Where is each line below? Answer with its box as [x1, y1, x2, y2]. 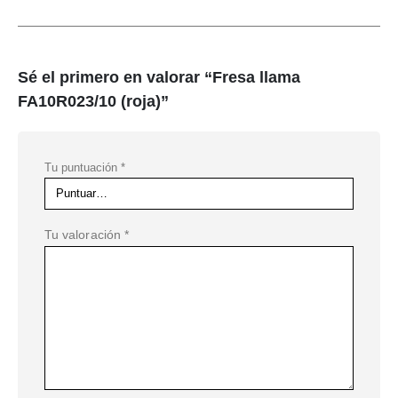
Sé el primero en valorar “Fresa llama [18, 68, 300, 87]
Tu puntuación [44, 161, 121, 175]
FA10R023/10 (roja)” [18, 92, 169, 111]
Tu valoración [44, 227, 124, 243]
